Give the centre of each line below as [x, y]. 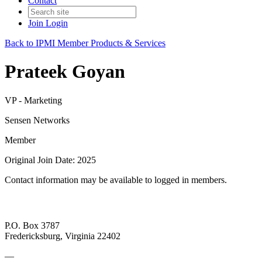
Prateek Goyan [65, 72]
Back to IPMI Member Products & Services [85, 43]
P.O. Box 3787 [32, 226]
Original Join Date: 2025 [50, 160]
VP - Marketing [33, 100]
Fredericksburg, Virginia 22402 [63, 236]
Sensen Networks [37, 120]
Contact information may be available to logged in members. [116, 180]
